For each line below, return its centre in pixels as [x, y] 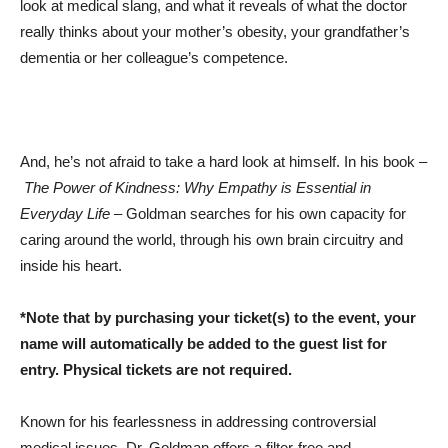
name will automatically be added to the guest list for [203, 343]
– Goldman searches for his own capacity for [258, 213]
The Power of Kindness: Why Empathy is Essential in [197, 187]
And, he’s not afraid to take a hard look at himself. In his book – [223, 161]
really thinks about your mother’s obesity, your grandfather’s [215, 31]
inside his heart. [71, 265]
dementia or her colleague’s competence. [154, 57]
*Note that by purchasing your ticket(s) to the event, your [218, 317]
